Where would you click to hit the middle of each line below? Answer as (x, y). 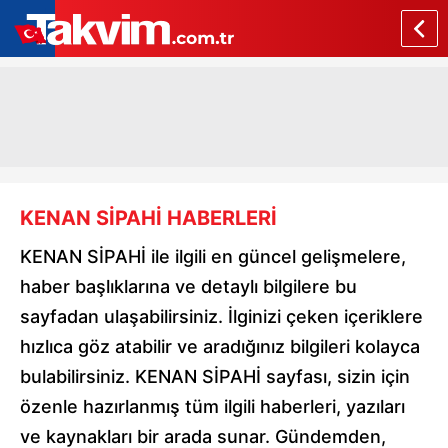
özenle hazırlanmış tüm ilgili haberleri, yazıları (212, 406)
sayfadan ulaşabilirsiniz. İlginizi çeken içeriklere (221, 316)
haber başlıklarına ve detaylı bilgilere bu (188, 286)
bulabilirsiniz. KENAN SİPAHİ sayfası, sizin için (215, 376)
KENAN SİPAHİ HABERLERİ (148, 218)
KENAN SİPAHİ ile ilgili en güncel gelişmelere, (213, 256)
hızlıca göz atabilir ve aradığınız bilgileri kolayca (220, 346)
